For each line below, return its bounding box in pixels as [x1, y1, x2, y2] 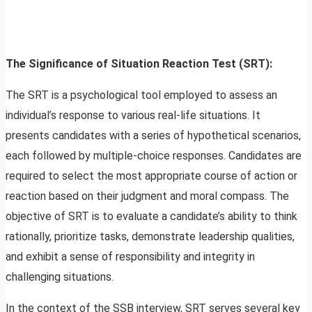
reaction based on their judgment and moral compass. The [6, 189, 289, 203]
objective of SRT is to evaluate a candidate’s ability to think [6, 210, 297, 224]
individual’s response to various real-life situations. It [6, 109, 260, 123]
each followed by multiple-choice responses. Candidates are [6, 149, 302, 163]
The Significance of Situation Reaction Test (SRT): [6, 57, 272, 71]
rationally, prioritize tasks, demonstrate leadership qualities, [6, 230, 295, 244]
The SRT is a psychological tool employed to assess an [6, 88, 277, 102]
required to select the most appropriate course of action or [6, 169, 297, 183]
